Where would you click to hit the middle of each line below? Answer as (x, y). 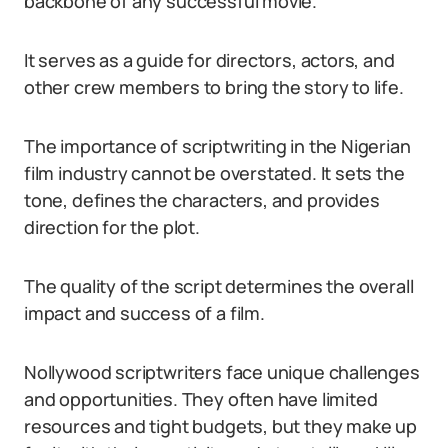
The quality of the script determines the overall (219, 286)
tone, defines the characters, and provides (202, 200)
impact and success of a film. (144, 313)
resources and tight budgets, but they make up (220, 426)
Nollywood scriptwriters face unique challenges (222, 372)
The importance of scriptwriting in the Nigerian (217, 146)
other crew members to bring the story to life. (214, 87)
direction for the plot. (112, 227)
